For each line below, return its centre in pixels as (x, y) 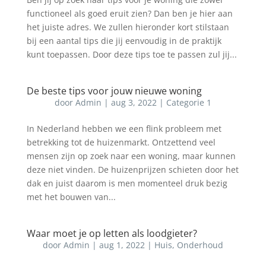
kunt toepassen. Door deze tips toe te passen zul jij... (132, 54)
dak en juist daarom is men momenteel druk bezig (127, 183)
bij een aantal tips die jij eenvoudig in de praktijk (124, 41)
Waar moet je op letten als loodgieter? (112, 233)
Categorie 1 (189, 102)
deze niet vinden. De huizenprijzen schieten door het (132, 170)
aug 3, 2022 (134, 102)
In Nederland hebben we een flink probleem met (124, 129)
